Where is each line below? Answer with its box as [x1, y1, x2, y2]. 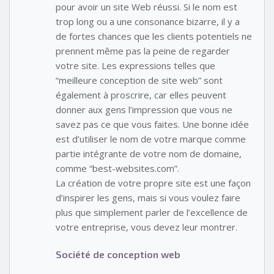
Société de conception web [56, 248, 180, 260]
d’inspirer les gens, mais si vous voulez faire [56, 191, 240, 204]
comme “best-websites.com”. [56, 162, 179, 175]
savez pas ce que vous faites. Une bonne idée [56, 118, 249, 131]
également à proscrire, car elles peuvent [56, 89, 226, 102]
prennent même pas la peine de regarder [56, 45, 230, 57]
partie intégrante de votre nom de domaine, [56, 147, 242, 160]
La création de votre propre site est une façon [56, 177, 251, 190]
